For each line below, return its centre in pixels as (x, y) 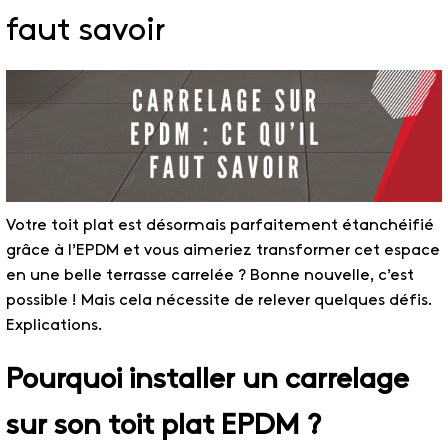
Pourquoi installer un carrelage (207, 381)
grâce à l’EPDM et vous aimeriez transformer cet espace (223, 250)
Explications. (54, 325)
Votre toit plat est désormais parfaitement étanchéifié (220, 225)
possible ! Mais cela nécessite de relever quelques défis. (219, 300)
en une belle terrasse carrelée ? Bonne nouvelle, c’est (210, 275)
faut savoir (85, 32)
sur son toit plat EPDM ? (163, 427)
